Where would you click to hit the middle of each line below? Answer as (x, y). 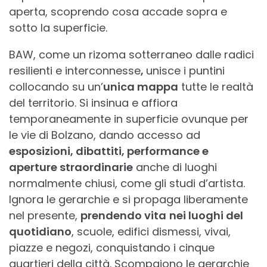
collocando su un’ (56, 87)
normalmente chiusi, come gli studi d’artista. (127, 184)
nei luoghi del (206, 216)
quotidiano (40, 232)
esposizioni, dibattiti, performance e (109, 151)
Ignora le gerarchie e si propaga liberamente (128, 200)
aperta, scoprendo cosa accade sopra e (118, 12)
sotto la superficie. (58, 28)
